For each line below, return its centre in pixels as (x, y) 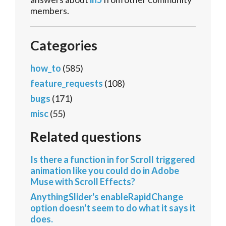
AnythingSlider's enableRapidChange (107, 197)
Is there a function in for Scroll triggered (113, 160)
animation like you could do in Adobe (105, 171)
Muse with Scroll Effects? (83, 182)
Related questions (86, 137)
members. (50, 11)
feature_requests (67, 83)
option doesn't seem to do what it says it (113, 208)
